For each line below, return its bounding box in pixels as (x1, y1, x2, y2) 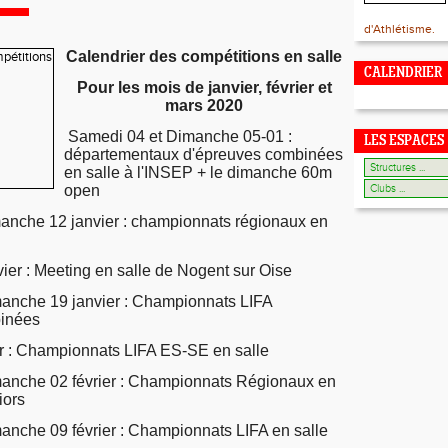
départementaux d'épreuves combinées (64, 146, 343, 163)
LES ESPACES (364, 134, 444, 149)
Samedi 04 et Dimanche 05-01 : (68, 128, 292, 145)
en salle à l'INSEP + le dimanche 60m (64, 164, 332, 181)
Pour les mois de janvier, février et (76, 79, 332, 96)
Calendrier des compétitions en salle (66, 48, 342, 65)
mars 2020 (165, 97, 243, 114)
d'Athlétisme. (364, 22, 435, 36)
